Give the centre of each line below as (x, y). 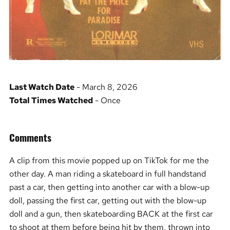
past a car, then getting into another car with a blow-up (109, 187)
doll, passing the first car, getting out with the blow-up (108, 200)
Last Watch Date (42, 87)
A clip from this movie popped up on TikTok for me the (109, 160)
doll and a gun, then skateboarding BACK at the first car (111, 214)
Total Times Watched (51, 100)
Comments (30, 137)
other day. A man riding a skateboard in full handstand (107, 174)
